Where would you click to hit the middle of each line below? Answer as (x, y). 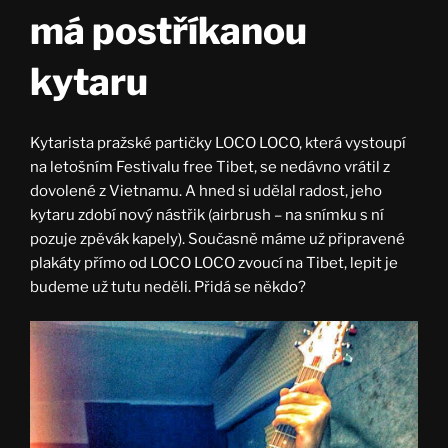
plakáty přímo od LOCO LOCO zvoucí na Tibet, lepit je (214, 262)
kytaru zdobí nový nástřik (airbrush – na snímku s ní (207, 214)
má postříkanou (168, 30)
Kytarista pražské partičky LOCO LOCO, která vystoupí (218, 142)
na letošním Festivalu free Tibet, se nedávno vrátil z (210, 166)
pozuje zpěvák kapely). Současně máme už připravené (217, 238)
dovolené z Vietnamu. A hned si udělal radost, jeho (206, 190)
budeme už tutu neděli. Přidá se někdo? (168, 286)
